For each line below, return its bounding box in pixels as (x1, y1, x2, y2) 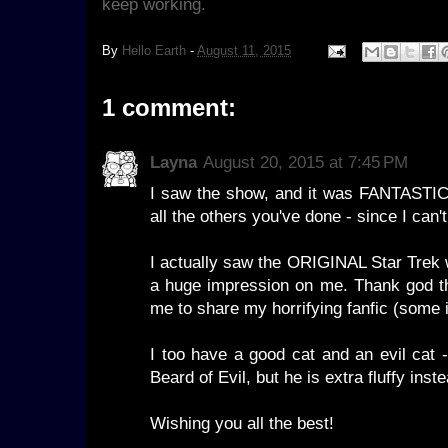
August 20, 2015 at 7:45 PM (203, 152, 408, 172)
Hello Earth (122, 42, 186, 58)
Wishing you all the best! (150, 413, 334, 433)
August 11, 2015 (197, 42, 291, 58)
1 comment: (102, 93, 236, 121)
